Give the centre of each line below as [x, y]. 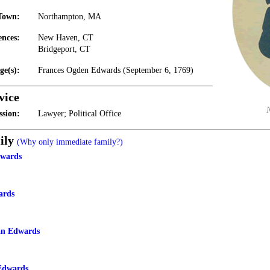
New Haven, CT [66, 38]
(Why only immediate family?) [70, 142]
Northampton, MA [70, 17]
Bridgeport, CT [64, 49]
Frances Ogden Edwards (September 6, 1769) [116, 70]
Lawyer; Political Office [80, 114]
